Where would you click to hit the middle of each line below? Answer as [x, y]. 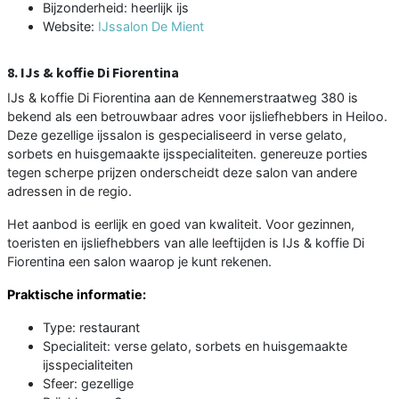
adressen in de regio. [69, 191]
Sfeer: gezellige [88, 383]
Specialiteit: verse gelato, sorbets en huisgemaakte [195, 346]
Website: [70, 26]
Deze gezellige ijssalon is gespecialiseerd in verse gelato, [177, 134]
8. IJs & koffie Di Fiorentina [93, 72]
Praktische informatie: [77, 294]
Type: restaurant [91, 327]
